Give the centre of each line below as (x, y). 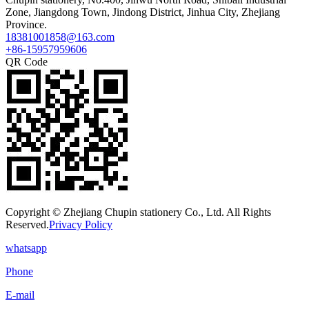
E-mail (20, 295)
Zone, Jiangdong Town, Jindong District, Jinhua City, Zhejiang (143, 12)
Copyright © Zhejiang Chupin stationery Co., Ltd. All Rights (138, 212)
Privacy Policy (81, 224)
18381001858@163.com (60, 37)
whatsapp (26, 248)
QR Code (27, 61)
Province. (26, 24)
